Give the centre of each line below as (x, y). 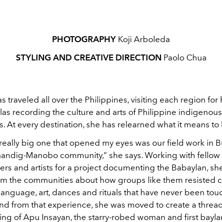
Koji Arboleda (143, 39)
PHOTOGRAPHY (84, 39)
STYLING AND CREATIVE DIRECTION (88, 57)
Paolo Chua (184, 57)
